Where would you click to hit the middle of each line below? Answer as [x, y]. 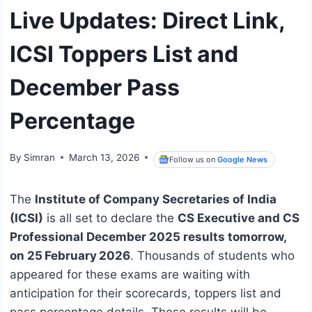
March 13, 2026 [104, 157]
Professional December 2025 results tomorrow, [148, 237]
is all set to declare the [110, 218]
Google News [243, 159]
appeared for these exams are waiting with [130, 275]
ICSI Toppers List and [124, 54]
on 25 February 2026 [70, 256]
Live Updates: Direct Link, [147, 20]
